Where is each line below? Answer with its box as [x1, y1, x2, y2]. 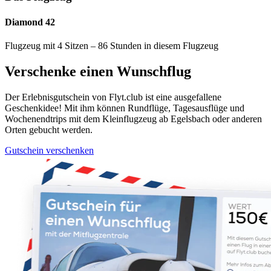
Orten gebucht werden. [5, 124, 93, 135]
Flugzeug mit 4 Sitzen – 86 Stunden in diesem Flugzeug [5, 40, 218, 51]
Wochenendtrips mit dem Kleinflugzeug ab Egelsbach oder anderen [5, 113, 262, 124]
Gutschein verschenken [5, 145, 94, 155]
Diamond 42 [5, 16, 55, 27]
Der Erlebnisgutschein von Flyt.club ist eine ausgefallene [5, 91, 221, 102]
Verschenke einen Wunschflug [5, 63, 191, 79]
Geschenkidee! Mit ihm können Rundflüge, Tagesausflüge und [5, 102, 244, 113]
